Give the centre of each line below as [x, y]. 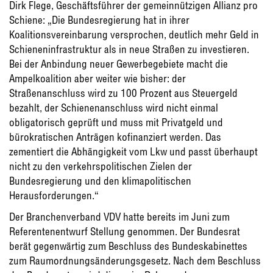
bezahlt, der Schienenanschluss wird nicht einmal [114, 107]
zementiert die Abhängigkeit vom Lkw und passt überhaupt [133, 151]
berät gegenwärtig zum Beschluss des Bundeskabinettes [128, 246]
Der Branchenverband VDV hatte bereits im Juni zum [119, 216]
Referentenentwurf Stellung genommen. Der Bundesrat [125, 231]
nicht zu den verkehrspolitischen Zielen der [101, 166]
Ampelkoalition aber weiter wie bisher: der [97, 78]
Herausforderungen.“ [54, 195]
